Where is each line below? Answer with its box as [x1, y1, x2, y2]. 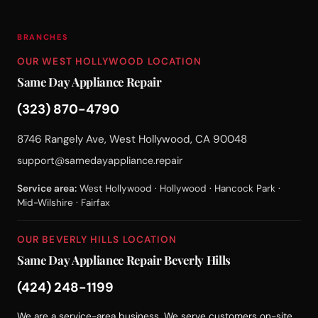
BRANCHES [17, 31, 69, 42]
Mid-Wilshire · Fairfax [17, 196, 110, 209]
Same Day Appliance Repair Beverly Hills [17, 251, 231, 268]
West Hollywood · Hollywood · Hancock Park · [77, 182, 280, 194]
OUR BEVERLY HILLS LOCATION [17, 233, 177, 246]
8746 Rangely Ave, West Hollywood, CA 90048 [17, 132, 247, 147]
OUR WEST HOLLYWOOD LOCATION [17, 55, 202, 67]
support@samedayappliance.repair [17, 154, 182, 168]
